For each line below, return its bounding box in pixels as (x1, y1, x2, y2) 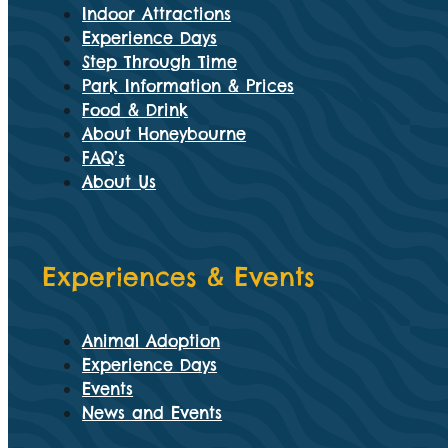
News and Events (82, 402, 223, 423)
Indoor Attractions (82, 3, 232, 24)
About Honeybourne (82, 123, 247, 144)
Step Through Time (82, 51, 238, 72)
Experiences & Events (42, 260, 316, 293)
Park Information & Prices (82, 75, 295, 96)
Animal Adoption (82, 330, 221, 351)
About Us (82, 171, 157, 192)
